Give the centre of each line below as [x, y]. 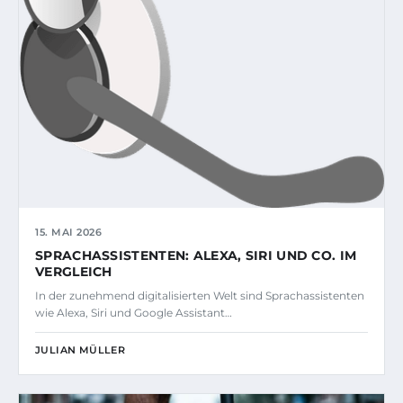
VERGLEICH [74, 271]
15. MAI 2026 [68, 232]
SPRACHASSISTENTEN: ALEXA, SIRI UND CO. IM [196, 255]
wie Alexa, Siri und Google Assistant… [134, 312]
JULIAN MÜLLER [81, 349]
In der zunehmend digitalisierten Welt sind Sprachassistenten [200, 295]
